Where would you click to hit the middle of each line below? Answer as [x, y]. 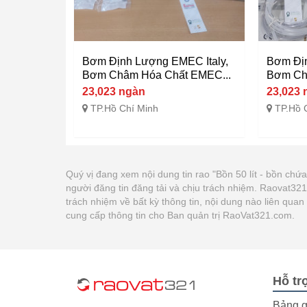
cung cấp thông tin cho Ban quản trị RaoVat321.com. [180, 216]
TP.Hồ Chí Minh [124, 109]
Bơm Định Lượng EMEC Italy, [155, 62]
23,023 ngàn [114, 92]
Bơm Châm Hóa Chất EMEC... [157, 75]
